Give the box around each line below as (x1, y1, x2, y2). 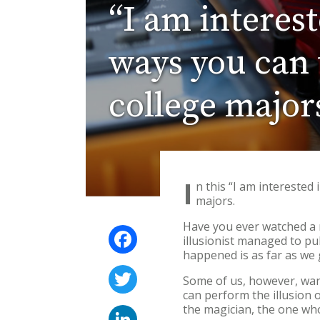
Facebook (137, 222, 190, 239)
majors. (196, 192, 239, 209)
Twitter (137, 262, 181, 279)
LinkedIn (137, 302, 184, 319)
